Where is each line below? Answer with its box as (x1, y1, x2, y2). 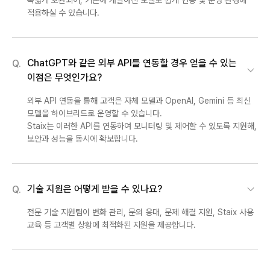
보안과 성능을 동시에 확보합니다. (27, 133, 138, 143)
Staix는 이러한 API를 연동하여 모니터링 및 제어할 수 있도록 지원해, (27, 121, 257, 131)
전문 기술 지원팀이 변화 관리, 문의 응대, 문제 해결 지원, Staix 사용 (27, 207, 254, 218)
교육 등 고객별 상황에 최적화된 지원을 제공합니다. (27, 220, 196, 230)
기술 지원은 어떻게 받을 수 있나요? (27, 183, 162, 195)
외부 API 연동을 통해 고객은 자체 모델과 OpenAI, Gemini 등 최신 (27, 95, 251, 105)
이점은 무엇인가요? (27, 71, 102, 83)
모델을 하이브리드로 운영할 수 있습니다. (27, 108, 167, 118)
